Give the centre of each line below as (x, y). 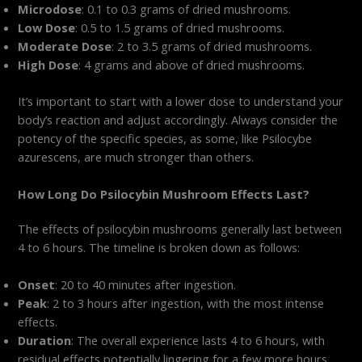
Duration (45, 341)
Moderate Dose (65, 46)
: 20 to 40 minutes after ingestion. (146, 285)
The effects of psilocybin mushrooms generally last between (180, 229)
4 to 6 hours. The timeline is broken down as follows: (159, 248)
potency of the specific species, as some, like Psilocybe (165, 138)
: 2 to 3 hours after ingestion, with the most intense (186, 303)
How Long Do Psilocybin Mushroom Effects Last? (164, 194)
